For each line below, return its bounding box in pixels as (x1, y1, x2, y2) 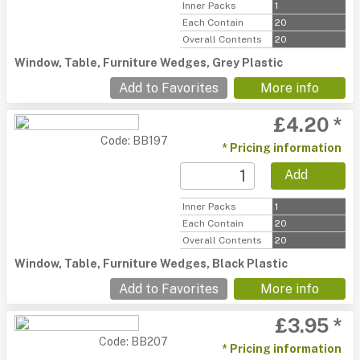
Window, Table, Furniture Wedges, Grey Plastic (14, 56, 283, 69)
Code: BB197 (100, 134, 168, 147)
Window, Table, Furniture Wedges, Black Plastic (14, 257, 288, 270)
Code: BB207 (99, 335, 168, 348)
